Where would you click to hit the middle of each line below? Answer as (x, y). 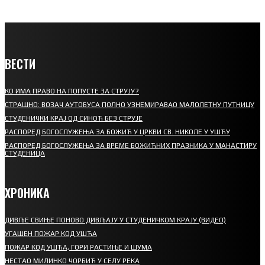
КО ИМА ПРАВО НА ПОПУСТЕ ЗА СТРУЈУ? (72, 91)
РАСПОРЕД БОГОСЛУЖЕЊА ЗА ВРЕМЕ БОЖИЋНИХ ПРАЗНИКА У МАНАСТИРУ (131, 146)
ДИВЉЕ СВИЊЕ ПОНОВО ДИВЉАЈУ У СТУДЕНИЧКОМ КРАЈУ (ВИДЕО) (115, 220)
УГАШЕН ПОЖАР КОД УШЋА (51, 234)
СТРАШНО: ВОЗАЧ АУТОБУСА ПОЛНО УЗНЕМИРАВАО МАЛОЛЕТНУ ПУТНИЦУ (130, 105)
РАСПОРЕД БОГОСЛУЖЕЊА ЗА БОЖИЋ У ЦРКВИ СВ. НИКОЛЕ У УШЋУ (117, 132)
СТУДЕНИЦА (25, 153)
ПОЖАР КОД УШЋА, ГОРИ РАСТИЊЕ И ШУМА (78, 248)
